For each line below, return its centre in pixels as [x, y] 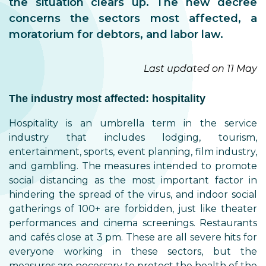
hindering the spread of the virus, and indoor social [133, 194]
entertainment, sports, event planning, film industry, [133, 152]
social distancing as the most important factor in [133, 180]
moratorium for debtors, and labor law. [116, 34]
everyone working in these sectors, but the [133, 251]
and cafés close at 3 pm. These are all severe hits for [133, 237]
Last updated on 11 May [200, 69]
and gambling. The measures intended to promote [133, 166]
